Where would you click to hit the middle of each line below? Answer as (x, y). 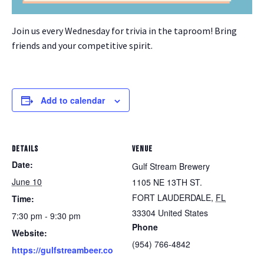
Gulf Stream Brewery (171, 166)
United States (183, 213)
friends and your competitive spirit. (82, 45)
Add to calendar (73, 100)
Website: (29, 233)
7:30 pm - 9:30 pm (46, 216)
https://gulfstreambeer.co (62, 250)
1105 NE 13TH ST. (167, 182)
